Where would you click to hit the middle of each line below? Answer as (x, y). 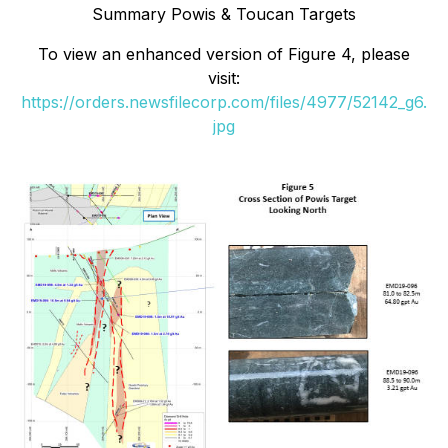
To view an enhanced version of (163, 54)
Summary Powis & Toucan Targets (224, 14)
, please (380, 54)
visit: (224, 78)
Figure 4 (319, 54)
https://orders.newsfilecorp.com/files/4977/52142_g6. (224, 102)
